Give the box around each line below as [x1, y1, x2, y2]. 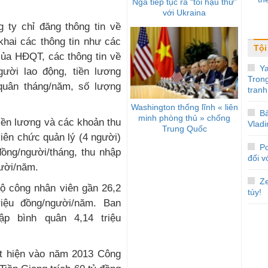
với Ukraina [163, 7, 206, 17]
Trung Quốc [162, 123, 207, 133]
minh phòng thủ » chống [138, 112, 230, 123]
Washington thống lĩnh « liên [130, 102, 238, 112]
